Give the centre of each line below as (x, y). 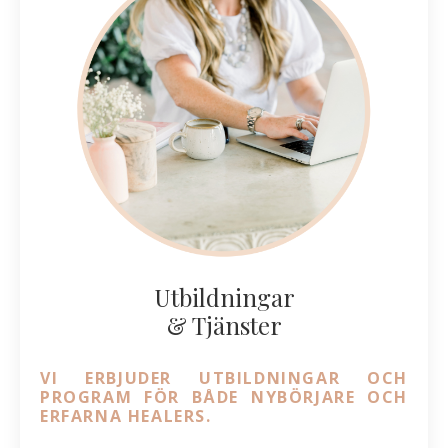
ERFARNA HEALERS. (126, 415)
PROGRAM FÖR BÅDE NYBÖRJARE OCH (224, 396)
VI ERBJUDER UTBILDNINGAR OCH (224, 377)
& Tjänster (224, 324)
